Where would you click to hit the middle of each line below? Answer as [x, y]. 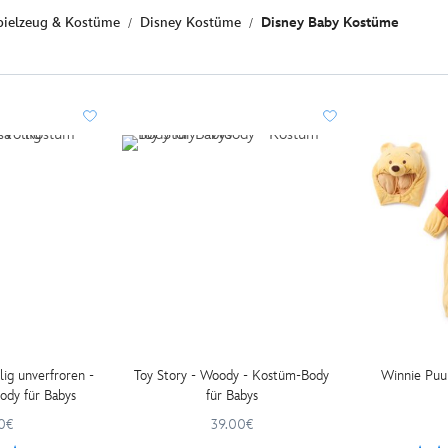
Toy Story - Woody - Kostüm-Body [232, 375]
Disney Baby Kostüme [329, 22]
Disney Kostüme [190, 22]
